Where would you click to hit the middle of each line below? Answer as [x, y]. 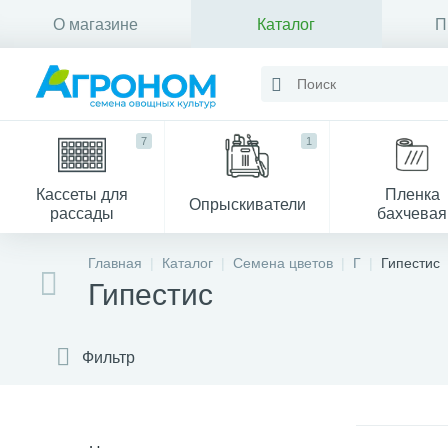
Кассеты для [82, 194]
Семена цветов [283, 263]
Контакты [95, 72]
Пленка [412, 194]
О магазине [95, 24]
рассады [82, 213]
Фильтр [108, 357]
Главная [115, 263]
